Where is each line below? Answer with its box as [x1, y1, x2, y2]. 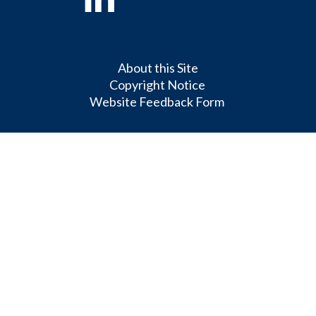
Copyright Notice [109, 77, 205, 93]
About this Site [118, 60, 198, 76]
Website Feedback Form [90, 94, 224, 110]
